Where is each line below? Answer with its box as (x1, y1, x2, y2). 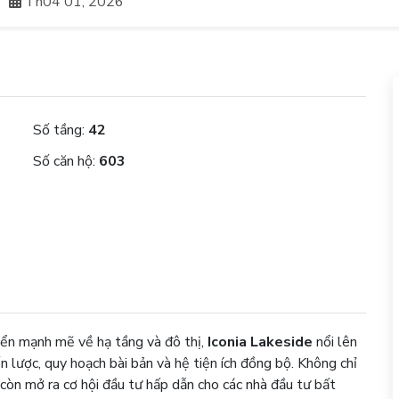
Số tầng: (33, 119, 89, 140)
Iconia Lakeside (208, 331, 313, 352)
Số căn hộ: (33, 151, 100, 171)
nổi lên (313, 331, 358, 352)
